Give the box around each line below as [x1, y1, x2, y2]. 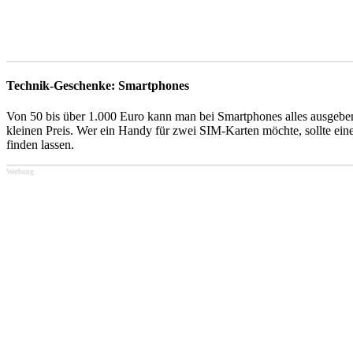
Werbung [6, 167, 34, 176]
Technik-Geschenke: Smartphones [6, 78, 189, 92]
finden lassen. [6, 138, 74, 152]
